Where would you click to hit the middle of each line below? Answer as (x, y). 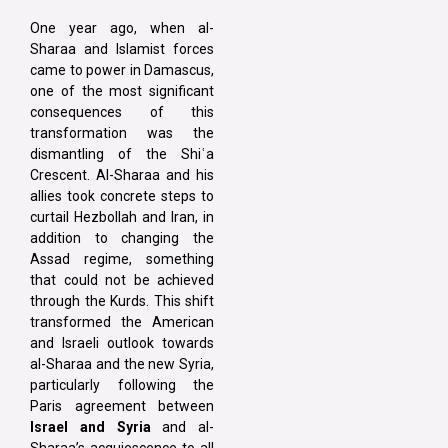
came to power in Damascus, (122, 69)
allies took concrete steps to (122, 195)
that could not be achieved (122, 279)
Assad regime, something (122, 258)
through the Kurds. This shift (122, 300)
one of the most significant (122, 90)
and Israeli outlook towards (122, 342)
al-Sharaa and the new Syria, (122, 363)
